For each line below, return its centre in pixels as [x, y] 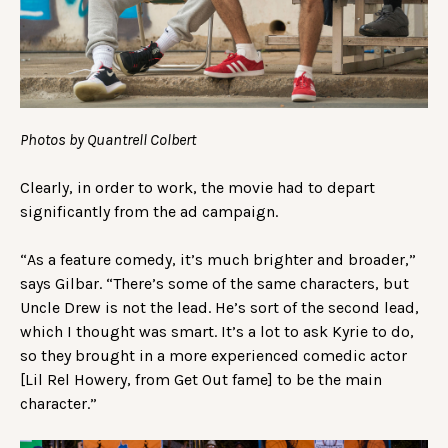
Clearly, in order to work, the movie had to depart [197, 187]
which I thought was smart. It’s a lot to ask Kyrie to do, [217, 331]
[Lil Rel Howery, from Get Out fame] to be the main [201, 379]
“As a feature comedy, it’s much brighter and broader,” [218, 259]
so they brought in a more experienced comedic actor [213, 355]
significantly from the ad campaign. [151, 211]
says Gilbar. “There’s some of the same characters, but [214, 283]
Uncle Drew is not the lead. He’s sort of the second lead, [219, 307]
